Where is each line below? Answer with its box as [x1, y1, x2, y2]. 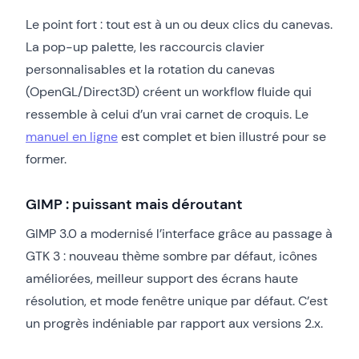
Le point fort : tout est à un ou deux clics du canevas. [26, 15, 333, 33]
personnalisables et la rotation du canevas [26, 60, 275, 78]
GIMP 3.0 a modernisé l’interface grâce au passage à [26, 224, 333, 242]
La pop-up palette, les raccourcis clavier [26, 38, 264, 55]
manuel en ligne [26, 127, 118, 145]
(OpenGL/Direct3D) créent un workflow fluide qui [26, 83, 312, 100]
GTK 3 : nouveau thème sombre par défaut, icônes [26, 247, 317, 264]
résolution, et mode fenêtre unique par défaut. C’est [26, 292, 328, 309]
